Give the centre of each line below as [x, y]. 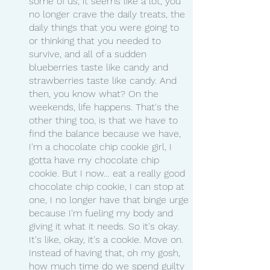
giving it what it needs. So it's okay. [105, 226]
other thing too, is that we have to [105, 120]
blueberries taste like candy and [100, 67]
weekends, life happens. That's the [105, 107]
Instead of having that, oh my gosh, [106, 253]
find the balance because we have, [106, 133]
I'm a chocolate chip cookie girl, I [102, 146]
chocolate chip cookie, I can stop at [108, 186]
